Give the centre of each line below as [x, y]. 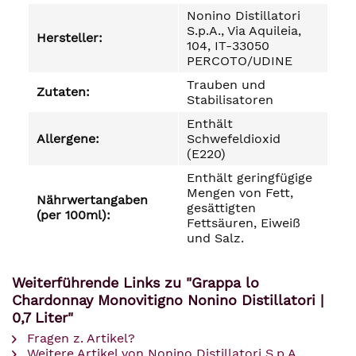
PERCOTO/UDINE [240, 61]
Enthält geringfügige [250, 178]
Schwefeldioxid [234, 139]
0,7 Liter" [43, 317]
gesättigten [221, 208]
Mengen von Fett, [240, 193]
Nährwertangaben [92, 200]
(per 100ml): [74, 215]
